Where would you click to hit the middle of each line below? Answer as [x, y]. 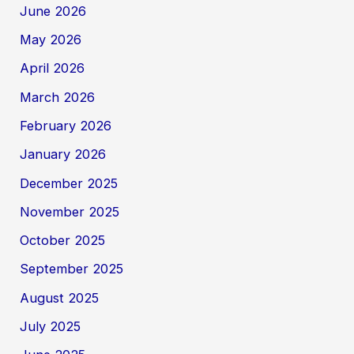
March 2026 [58, 97]
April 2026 [53, 68]
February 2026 [66, 125]
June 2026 [53, 11]
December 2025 [69, 183]
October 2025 [63, 241]
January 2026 [63, 154]
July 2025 [51, 327]
